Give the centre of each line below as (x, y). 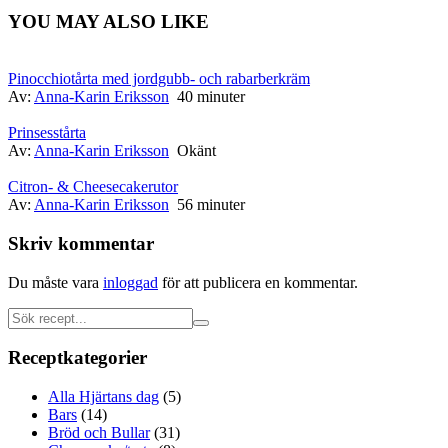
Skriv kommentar (81, 243)
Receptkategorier (77, 358)
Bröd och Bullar (99, 432)
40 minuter (207, 97)
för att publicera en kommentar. (258, 282)
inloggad (130, 282)
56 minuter (207, 205)
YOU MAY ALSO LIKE (108, 22)
